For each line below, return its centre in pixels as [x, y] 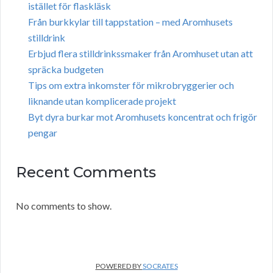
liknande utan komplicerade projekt [102, 101]
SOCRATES [160, 266]
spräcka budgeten [66, 69]
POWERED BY [119, 266]
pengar [43, 133]
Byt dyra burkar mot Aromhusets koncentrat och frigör [143, 117]
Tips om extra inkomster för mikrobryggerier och [131, 85]
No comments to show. [64, 206]
